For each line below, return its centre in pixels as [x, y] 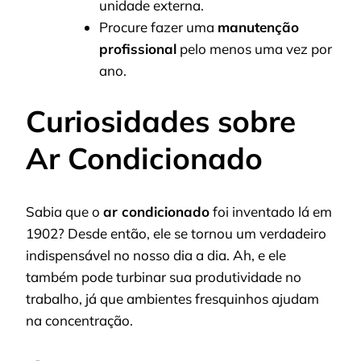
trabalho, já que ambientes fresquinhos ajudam [172, 299]
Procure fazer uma [158, 27]
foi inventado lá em [271, 212]
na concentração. [79, 321]
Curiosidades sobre [161, 120]
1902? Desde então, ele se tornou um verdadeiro [176, 234]
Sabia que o [64, 212]
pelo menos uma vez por [254, 49]
